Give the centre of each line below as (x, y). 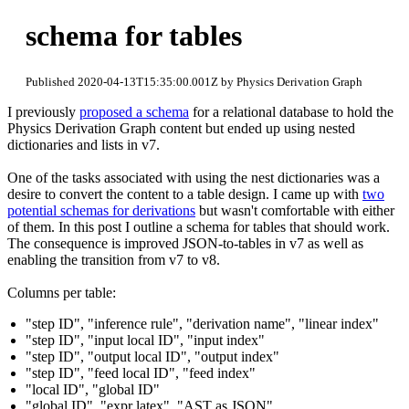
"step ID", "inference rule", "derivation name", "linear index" (202, 323)
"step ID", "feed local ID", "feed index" (141, 372)
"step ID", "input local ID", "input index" (145, 340)
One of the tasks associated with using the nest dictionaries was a (194, 177)
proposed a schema (134, 111)
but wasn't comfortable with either (295, 210)
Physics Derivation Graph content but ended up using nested (181, 128)
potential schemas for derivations (101, 210)
